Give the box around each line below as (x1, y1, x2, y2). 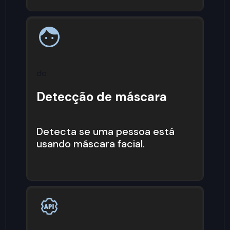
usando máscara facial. (36, 137, 145, 150)
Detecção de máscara (36, 89, 167, 105)
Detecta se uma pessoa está (36, 124, 175, 138)
